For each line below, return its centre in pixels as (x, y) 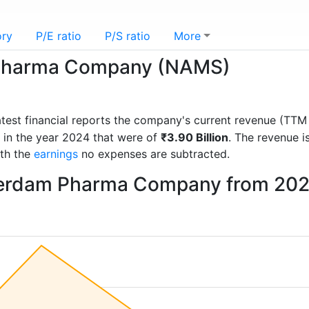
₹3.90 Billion (195, 137)
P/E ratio (59, 36)
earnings (56, 154)
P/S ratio (128, 36)
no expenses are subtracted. (154, 154)
